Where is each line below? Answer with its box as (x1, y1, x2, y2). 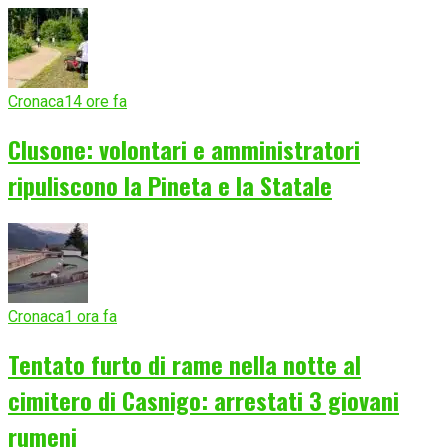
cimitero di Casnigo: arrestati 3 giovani (8, 381, 399, 418)
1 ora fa (64, 307, 117, 326)
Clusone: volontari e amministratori (8, 131, 360, 168)
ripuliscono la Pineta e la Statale (8, 167, 332, 204)
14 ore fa (64, 92, 127, 112)
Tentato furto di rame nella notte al (8, 345, 361, 382)
